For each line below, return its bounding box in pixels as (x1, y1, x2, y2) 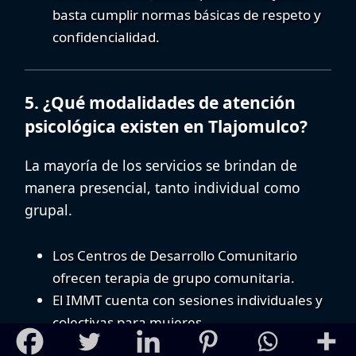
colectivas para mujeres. (52, 312, 206, 331)
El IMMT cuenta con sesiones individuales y (52, 290, 323, 309)
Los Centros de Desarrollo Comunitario (52, 246, 297, 265)
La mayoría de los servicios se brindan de (25, 156, 297, 176)
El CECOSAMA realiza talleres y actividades (52, 335, 317, 354)
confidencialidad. (52, 27, 160, 46)
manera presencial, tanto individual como (25, 178, 300, 198)
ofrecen (52, 268, 105, 287)
